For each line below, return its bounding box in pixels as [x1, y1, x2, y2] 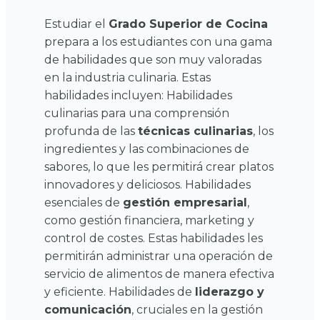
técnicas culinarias [138, 124, 253, 138]
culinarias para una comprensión [44, 106, 229, 120]
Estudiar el [44, 16, 109, 31]
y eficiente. [44, 284, 106, 299]
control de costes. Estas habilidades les [44, 231, 263, 245]
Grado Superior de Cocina [109, 16, 268, 31]
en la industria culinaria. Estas [44, 70, 211, 84]
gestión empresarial [123, 195, 247, 209]
